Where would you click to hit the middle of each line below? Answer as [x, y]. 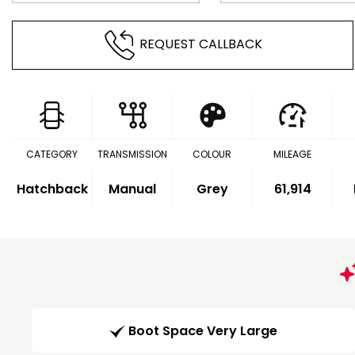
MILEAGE [292, 154]
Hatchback [52, 189]
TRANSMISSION [132, 154]
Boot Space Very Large [203, 331]
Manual [133, 189]
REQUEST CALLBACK [200, 44]
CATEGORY [52, 154]
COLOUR [212, 154]
